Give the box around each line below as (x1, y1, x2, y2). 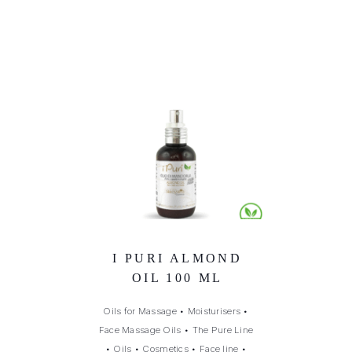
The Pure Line (192, 324, 254, 335)
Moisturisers (187, 305, 241, 317)
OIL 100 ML (131, 270, 223, 284)
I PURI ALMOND (112, 251, 243, 265)
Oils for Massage (103, 305, 177, 317)
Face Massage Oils (98, 324, 181, 335)
